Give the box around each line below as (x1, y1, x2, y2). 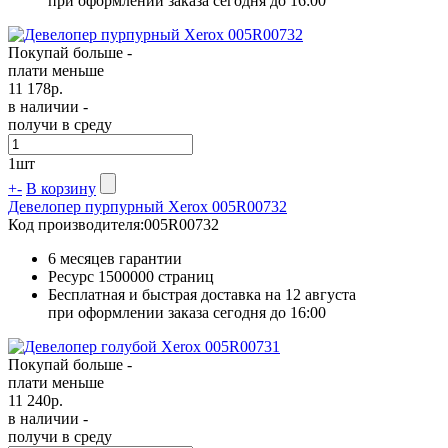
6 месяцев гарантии (48, 249, 182, 267)
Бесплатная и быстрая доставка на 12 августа (48, 285, 356, 303)
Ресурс (48, 267, 98, 285)
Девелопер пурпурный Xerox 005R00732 (8, 197, 287, 215)
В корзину (26, 179, 96, 197)
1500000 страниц (98, 267, 214, 285)
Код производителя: (8, 215, 144, 233)
